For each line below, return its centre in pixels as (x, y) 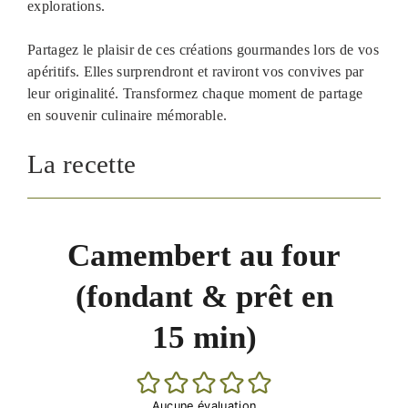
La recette (82, 164)
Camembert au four (204, 256)
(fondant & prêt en (204, 297)
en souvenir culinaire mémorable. (127, 116)
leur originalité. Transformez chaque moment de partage (195, 94)
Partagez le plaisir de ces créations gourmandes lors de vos (203, 50)
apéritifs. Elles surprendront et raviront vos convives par (196, 72)
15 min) (204, 338)
